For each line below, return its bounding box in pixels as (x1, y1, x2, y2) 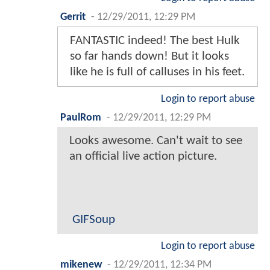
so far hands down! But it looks (70, 49, 229, 63)
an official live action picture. (69, 149, 217, 163)
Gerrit (60, 11, 86, 22)
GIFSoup (72, 213, 115, 226)
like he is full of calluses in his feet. (70, 65, 245, 78)
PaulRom (60, 112, 101, 123)
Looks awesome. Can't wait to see (69, 134, 242, 147)
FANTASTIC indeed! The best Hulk (70, 34, 240, 47)
